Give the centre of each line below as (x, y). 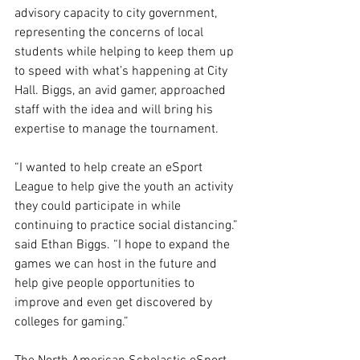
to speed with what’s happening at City (123, 71)
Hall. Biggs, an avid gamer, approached (122, 90)
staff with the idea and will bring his (115, 110)
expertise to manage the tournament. (118, 129)
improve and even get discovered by (115, 303)
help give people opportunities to (106, 283)
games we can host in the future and (117, 264)
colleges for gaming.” (73, 322)
